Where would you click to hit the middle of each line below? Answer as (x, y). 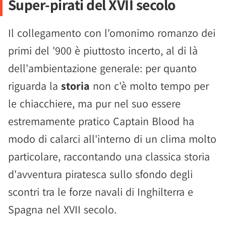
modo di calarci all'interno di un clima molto (112, 139)
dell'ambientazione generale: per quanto (102, 68)
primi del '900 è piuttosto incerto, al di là (103, 50)
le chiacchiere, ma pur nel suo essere (94, 103)
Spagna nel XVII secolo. (62, 209)
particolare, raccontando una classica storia (109, 156)
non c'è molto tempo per (149, 86)
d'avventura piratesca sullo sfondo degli (100, 174)
